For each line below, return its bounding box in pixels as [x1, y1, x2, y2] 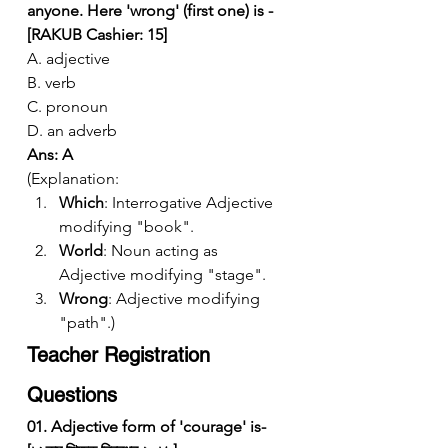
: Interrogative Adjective [104, 192, 277, 212]
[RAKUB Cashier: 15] [27, 24, 167, 44]
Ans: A [27, 144, 73, 164]
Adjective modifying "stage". [59, 264, 266, 284]
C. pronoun [27, 96, 108, 116]
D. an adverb [27, 120, 117, 140]
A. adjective [27, 48, 110, 68]
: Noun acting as [103, 240, 222, 260]
